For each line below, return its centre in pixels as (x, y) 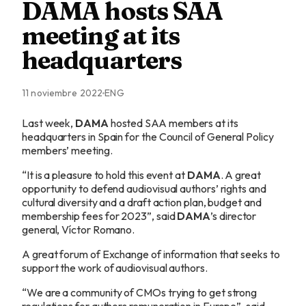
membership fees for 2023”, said (100, 216)
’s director (234, 216)
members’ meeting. (67, 150)
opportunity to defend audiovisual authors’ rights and (144, 189)
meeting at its (101, 36)
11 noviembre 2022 (62, 93)
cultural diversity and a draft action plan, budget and (142, 202)
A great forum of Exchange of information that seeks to (151, 254)
